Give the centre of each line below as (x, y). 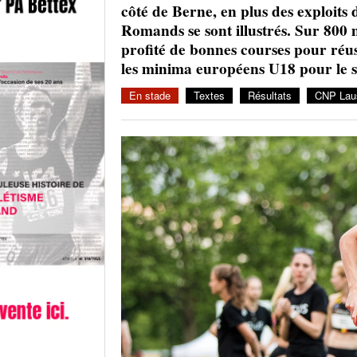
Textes (209, 95)
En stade (150, 95)
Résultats (270, 95)
